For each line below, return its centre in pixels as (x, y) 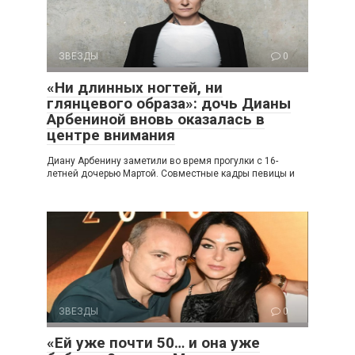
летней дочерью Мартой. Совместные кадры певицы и (171, 174)
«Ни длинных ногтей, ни (135, 88)
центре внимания (111, 136)
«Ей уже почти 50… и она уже (153, 343)
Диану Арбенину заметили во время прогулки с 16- (162, 161)
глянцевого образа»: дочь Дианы (169, 104)
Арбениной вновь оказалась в (156, 120)
